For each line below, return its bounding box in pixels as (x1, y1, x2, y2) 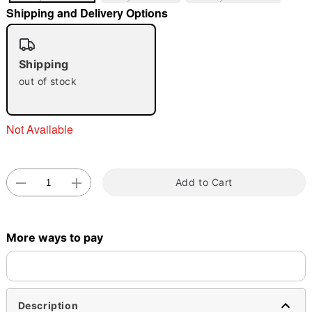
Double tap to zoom (111, 92, 201, 104)
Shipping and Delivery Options (6, 5, 168, 21)
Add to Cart (175, 176, 233, 189)
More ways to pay (6, 230, 103, 244)
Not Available (6, 120, 73, 137)
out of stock (18, 75, 77, 87)
